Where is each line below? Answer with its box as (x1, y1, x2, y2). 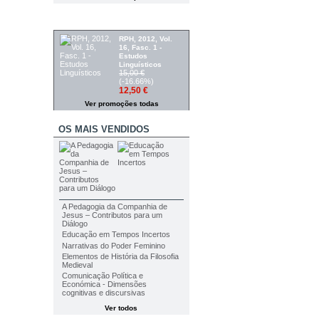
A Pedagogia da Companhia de (61, 202, 167, 211)
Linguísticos (119, 60, 162, 68)
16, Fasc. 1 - (119, 43, 162, 51)
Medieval (61, 261, 93, 270)
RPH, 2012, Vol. (119, 34, 173, 43)
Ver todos (104, 304, 137, 313)
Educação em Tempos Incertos (61, 230, 170, 239)
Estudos (119, 51, 148, 60)
